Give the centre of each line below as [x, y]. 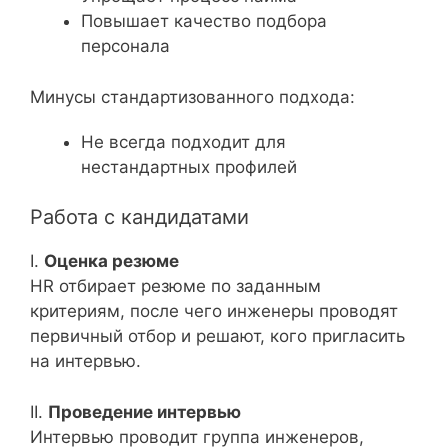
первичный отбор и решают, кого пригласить [217, 336]
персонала [125, 46]
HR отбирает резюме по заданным [175, 286]
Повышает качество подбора [204, 21]
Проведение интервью [144, 411]
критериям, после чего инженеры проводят [214, 311]
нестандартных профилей [189, 166]
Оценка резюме [111, 261]
